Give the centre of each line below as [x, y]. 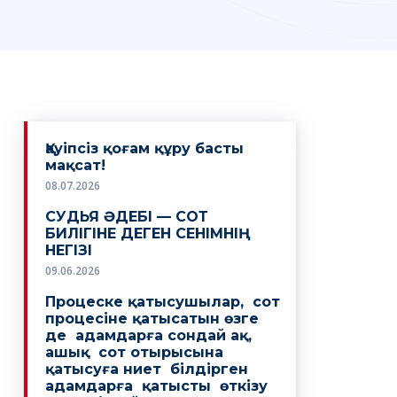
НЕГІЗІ [69, 251]
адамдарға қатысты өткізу [159, 386]
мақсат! [76, 166]
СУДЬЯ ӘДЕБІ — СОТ [127, 217]
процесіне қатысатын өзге [152, 319]
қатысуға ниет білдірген [147, 370]
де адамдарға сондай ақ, [149, 336]
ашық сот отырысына [135, 353]
